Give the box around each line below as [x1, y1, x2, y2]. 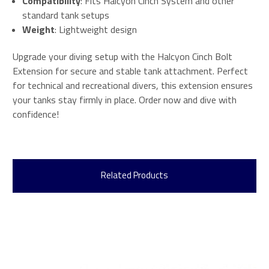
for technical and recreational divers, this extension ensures [13, 77, 253, 92]
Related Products [101, 168, 168, 182]
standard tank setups [22, 7, 110, 22]
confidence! [13, 106, 59, 121]
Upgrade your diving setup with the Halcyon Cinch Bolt [13, 49, 232, 64]
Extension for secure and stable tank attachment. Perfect [13, 63, 248, 78]
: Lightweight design [55, 22, 138, 37]
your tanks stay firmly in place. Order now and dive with [13, 92, 237, 107]
